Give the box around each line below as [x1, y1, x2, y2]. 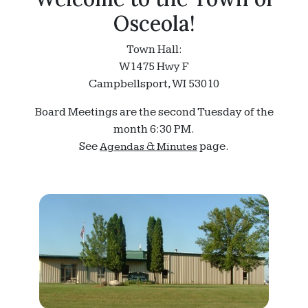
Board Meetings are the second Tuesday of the [34, 105, 274, 120]
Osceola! [113, 10, 195, 37]
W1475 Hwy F [119, 60, 189, 74]
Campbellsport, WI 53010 [89, 77, 219, 91]
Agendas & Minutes [100, 140, 197, 154]
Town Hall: [126, 43, 182, 57]
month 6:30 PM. [113, 122, 195, 137]
